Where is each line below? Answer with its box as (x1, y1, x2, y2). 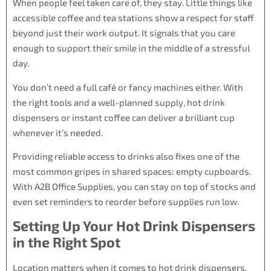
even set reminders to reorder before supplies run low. (13, 195, 239, 207)
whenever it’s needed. (13, 126, 103, 138)
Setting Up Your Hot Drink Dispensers (13, 217, 255, 235)
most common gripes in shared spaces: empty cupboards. (13, 165, 251, 177)
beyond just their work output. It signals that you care (13, 27, 235, 39)
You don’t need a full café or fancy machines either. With (13, 81, 243, 93)
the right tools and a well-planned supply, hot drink (13, 96, 225, 108)
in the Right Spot (13, 233, 120, 251)
